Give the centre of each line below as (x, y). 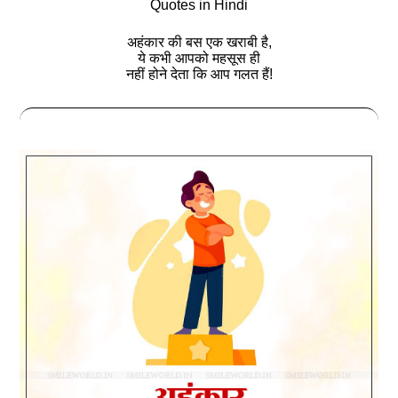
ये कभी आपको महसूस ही (199, 59)
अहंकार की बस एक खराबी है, (199, 43)
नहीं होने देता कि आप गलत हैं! (199, 75)
